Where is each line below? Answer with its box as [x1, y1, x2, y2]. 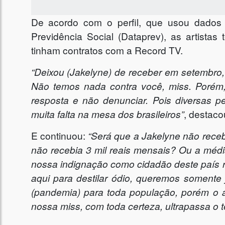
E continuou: [31, 129, 88, 143]
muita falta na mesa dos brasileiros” [31, 107, 184, 121]
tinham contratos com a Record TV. [31, 43, 183, 57]
